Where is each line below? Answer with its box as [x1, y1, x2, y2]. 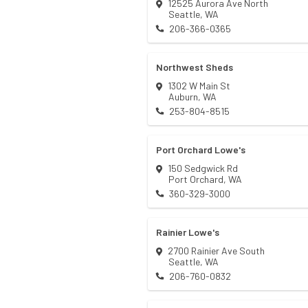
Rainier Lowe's [156, 226, 219, 239]
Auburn [168, 91, 198, 103]
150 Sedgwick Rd [168, 162, 238, 175]
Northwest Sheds [156, 61, 233, 74]
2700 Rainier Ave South [168, 245, 265, 257]
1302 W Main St [168, 80, 230, 92]
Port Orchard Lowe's [156, 144, 245, 156]
